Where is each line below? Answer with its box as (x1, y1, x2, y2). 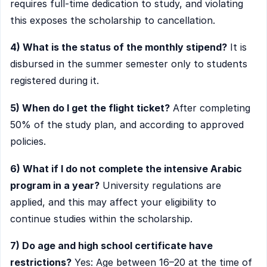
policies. (10, 135, 46, 147)
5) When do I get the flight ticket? (10, 101, 170, 114)
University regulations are (100, 179, 221, 191)
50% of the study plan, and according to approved (10, 118, 244, 131)
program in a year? (10, 179, 100, 191)
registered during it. (10, 74, 99, 87)
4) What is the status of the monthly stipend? (10, 41, 227, 54)
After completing (170, 101, 250, 114)
